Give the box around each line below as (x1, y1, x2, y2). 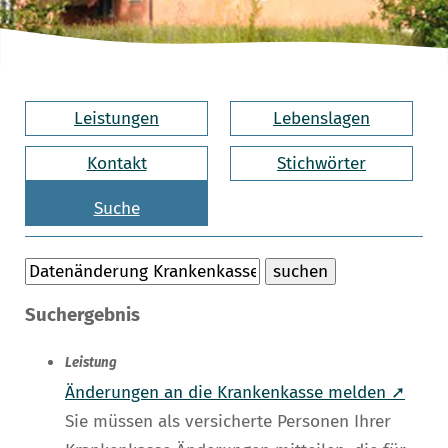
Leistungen (74, 107, 160, 129)
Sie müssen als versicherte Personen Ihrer (65, 411, 391, 433)
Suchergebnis (25, 304, 140, 327)
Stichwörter (276, 152, 366, 174)
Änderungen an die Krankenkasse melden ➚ (65, 382, 405, 404)
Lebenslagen (272, 107, 370, 129)
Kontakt (86, 152, 147, 174)
